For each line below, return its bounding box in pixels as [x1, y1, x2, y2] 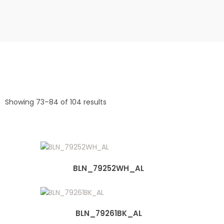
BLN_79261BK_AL [75, 208, 142, 219]
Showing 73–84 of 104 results [5, 97, 106, 107]
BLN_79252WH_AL [73, 162, 144, 173]
